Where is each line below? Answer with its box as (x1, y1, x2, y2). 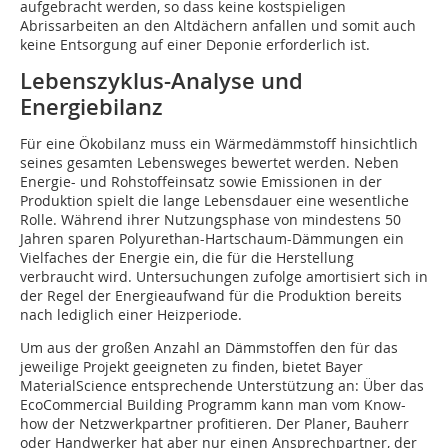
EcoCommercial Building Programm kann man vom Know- (20, 395, 406, 415)
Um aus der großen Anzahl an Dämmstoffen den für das (20, 338, 398, 358)
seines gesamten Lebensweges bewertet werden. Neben (20, 153, 399, 173)
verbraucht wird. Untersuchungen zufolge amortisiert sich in (20, 267, 428, 287)
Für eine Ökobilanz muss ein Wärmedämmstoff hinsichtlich (20, 134, 418, 154)
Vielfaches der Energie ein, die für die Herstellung (20, 248, 354, 268)
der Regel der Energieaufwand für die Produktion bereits (20, 286, 402, 306)
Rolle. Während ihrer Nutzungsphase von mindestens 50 (20, 210, 401, 230)
